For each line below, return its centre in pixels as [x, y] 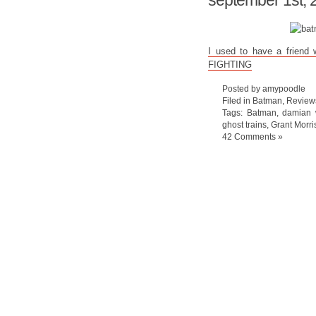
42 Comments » [253, 136]
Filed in [237, 101]
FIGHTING [230, 65]
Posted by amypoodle [264, 89]
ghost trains [244, 124]
